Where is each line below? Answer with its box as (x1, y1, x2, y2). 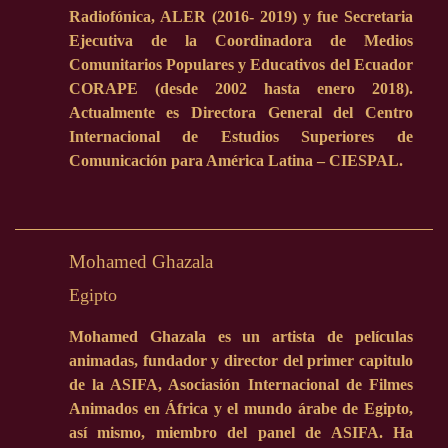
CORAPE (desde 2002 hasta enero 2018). (68, 80, 413, 97)
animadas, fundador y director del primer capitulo (68, 352, 413, 370)
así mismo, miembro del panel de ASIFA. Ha (68, 424, 413, 442)
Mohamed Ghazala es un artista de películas (68, 328, 413, 346)
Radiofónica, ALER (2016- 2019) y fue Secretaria (68, 8, 413, 25)
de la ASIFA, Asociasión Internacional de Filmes (68, 376, 413, 394)
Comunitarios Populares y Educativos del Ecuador (68, 56, 413, 73)
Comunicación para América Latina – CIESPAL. (68, 152, 403, 169)
